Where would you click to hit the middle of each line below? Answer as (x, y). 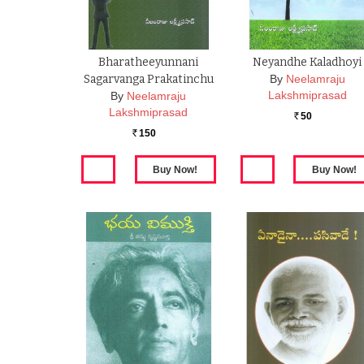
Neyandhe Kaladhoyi (308, 63)
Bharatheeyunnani (149, 63)
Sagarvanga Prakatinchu (148, 80)
